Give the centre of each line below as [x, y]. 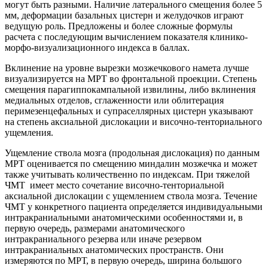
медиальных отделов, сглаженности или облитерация [114, 100]
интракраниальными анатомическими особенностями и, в [124, 218]
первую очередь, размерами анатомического [95, 229]
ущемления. [29, 133]
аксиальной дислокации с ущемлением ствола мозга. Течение [131, 196]
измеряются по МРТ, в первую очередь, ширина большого [123, 261]
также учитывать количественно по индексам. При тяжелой [127, 175]
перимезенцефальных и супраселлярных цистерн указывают [129, 111]
